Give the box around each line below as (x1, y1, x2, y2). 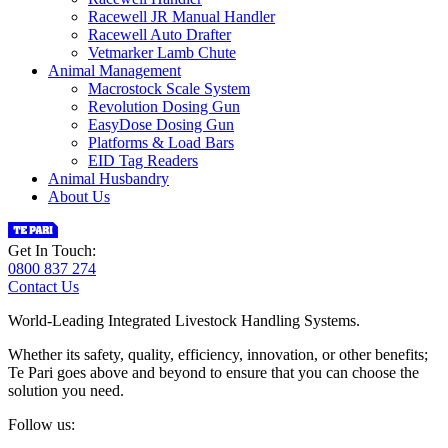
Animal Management (48, 61, 181, 79)
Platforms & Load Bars (88, 133, 234, 151)
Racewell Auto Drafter (88, 25, 231, 43)
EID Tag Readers (88, 151, 198, 169)
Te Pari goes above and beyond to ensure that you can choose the (8, 363, 419, 381)
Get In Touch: (8, 241, 96, 259)
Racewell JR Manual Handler (88, 7, 275, 25)
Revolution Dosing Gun (88, 97, 240, 115)
